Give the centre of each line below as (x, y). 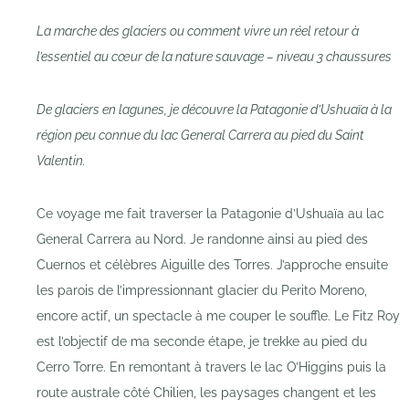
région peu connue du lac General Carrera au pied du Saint (200, 136)
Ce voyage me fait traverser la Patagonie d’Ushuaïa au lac (210, 214)
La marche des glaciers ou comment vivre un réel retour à (198, 31)
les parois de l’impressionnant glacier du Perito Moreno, (202, 291)
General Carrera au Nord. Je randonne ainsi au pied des (202, 240)
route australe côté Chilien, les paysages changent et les (206, 393)
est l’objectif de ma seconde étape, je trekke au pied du (202, 342)
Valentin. (61, 161)
